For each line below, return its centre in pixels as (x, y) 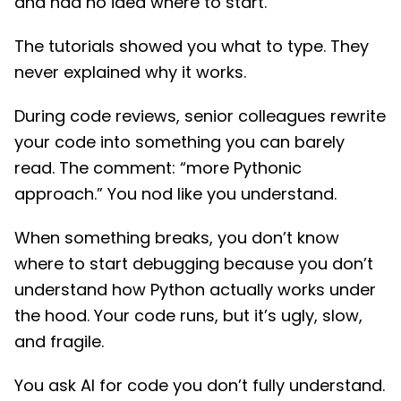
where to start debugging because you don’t (194, 264)
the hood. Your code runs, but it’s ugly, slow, (188, 316)
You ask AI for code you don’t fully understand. (200, 386)
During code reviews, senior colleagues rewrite (200, 116)
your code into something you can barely (179, 142)
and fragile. (59, 342)
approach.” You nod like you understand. (175, 194)
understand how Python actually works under (195, 290)
